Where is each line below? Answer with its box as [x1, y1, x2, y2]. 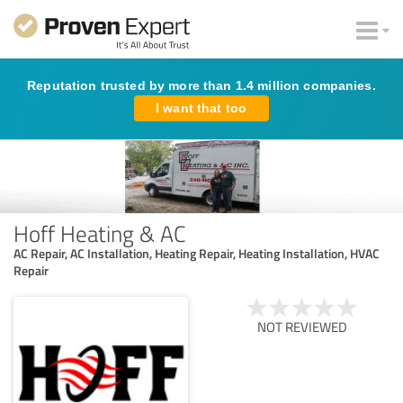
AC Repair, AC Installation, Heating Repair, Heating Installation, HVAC [13, 244, 380, 262]
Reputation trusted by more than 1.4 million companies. [27, 78, 376, 93]
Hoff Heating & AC [13, 217, 186, 248]
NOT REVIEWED [257, 317, 347, 336]
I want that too [156, 101, 247, 115]
